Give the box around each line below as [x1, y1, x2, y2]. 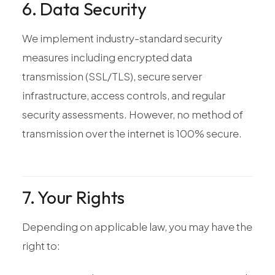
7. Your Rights [22, 186, 125, 209]
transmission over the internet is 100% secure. [22, 126, 242, 141]
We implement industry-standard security [22, 31, 222, 45]
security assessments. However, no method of [22, 107, 243, 122]
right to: [22, 239, 60, 253]
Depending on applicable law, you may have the [22, 220, 252, 234]
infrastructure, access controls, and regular [22, 88, 225, 103]
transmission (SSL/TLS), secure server [22, 69, 202, 83]
